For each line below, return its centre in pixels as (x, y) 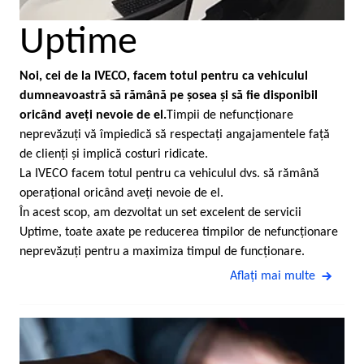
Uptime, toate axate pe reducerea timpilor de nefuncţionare (179, 232)
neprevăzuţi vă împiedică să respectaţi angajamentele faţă (175, 134)
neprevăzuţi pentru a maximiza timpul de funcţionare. (162, 251)
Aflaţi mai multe (273, 276)
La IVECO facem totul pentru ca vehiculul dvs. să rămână (169, 173)
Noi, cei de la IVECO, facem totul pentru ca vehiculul (164, 76)
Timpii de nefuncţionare (230, 115)
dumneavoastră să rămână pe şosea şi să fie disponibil (169, 95)
